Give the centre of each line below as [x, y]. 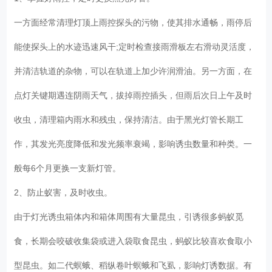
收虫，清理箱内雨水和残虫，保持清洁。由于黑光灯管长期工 [129, 119]
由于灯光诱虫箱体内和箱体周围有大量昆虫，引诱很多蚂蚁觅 [129, 216]
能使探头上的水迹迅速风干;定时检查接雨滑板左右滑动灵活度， [134, 46]
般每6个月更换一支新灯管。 [70, 168]
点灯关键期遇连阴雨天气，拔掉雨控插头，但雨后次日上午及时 [133, 95]
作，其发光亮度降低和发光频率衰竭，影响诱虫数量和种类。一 [133, 144]
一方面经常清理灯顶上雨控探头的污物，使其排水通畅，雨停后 [133, 22]
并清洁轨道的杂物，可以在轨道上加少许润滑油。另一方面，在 [133, 71]
